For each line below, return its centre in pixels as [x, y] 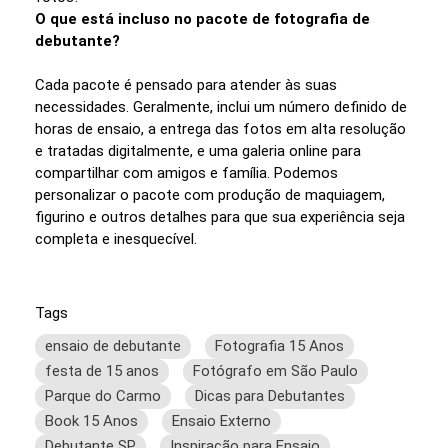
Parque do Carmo [103, 395]
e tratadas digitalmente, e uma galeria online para [198, 150]
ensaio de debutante [113, 345]
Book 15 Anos [91, 420]
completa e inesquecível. [116, 238]
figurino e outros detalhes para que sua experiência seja [220, 216]
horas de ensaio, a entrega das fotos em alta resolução [220, 128]
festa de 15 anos [102, 370]
